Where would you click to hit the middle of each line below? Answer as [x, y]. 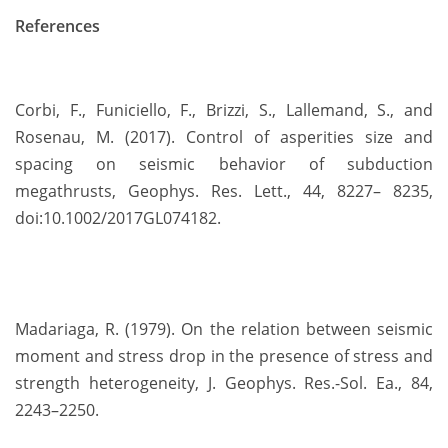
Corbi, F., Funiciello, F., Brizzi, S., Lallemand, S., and [224, 110]
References [57, 26]
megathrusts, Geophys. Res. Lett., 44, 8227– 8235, [224, 191]
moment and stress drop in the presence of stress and [224, 356]
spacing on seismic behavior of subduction [224, 164]
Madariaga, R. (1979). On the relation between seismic [224, 329]
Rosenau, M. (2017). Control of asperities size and [224, 137]
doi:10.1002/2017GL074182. [118, 218]
